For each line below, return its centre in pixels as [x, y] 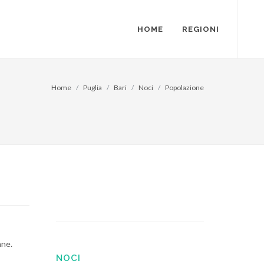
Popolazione [184, 88]
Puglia [93, 88]
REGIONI [201, 29]
